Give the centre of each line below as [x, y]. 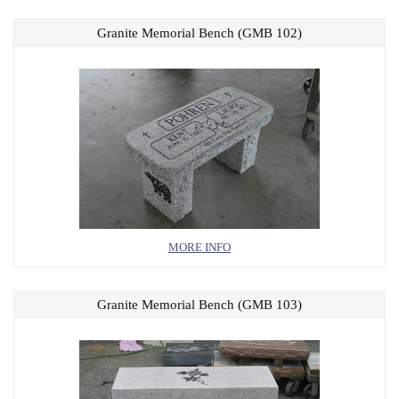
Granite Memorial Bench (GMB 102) [199, 33]
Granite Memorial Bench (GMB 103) [199, 305]
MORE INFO [199, 247]
